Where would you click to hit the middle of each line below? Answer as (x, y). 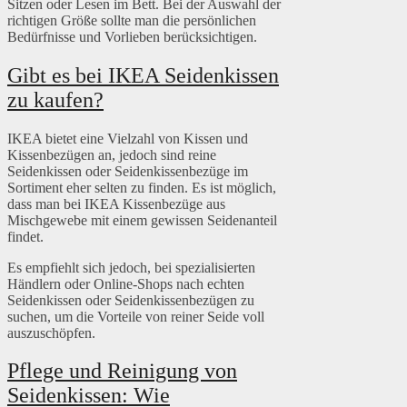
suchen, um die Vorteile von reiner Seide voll (136, 316)
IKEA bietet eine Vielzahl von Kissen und (128, 138)
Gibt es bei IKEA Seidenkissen (143, 75)
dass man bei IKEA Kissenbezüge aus (116, 203)
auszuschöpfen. (51, 333)
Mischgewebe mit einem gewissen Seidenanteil (142, 220)
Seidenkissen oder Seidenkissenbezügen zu (131, 300)
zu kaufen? (55, 99)
